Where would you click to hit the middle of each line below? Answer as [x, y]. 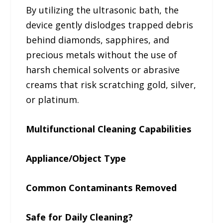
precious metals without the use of [102, 55]
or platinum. [53, 100]
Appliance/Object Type [76, 158]
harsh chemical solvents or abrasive [103, 70]
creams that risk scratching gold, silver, [111, 85]
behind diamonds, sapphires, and [98, 40]
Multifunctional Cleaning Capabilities [109, 129]
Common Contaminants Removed [102, 187]
